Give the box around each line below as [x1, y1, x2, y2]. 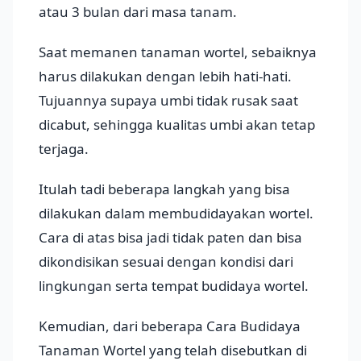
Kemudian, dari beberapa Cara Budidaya [39, 316, 301, 335]
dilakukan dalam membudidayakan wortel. [39, 203, 313, 222]
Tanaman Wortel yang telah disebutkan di [39, 340, 307, 359]
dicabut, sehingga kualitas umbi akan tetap [39, 114, 315, 134]
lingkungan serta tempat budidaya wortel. [39, 276, 309, 295]
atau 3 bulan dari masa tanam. [39, 2, 237, 21]
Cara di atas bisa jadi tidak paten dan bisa [39, 227, 302, 247]
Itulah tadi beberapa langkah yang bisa [39, 179, 290, 198]
